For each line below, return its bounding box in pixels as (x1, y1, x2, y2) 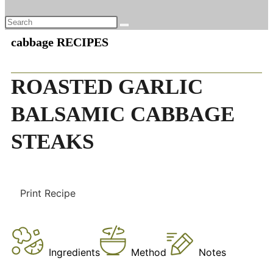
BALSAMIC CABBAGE (11, 102, 235, 126)
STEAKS (11, 130, 94, 154)
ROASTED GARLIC (11, 75, 203, 99)
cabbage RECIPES (11, 35, 108, 49)
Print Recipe (20, 187, 76, 199)
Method (131, 246, 166, 258)
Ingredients (49, 246, 100, 258)
